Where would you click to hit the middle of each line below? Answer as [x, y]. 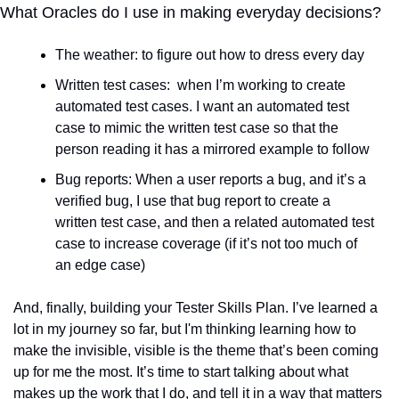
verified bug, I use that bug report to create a [193, 201]
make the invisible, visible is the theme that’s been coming [196, 351]
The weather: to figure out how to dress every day [210, 55]
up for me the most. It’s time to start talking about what [181, 372]
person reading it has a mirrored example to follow [212, 150]
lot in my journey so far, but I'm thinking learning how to [185, 330]
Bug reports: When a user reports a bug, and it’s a [211, 180]
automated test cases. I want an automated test [202, 107]
